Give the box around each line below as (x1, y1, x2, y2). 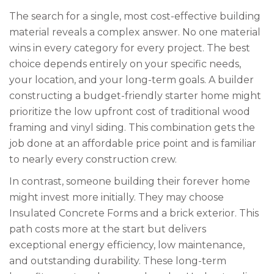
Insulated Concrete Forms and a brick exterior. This (9, 207, 259, 219)
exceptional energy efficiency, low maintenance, (9, 239, 245, 251)
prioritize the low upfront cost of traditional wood (9, 106, 250, 117)
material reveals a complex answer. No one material (9, 26, 261, 38)
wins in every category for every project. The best (9, 42, 250, 54)
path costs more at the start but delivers (9, 223, 206, 235)
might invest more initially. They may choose (9, 191, 224, 203)
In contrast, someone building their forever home (9, 176, 250, 187)
